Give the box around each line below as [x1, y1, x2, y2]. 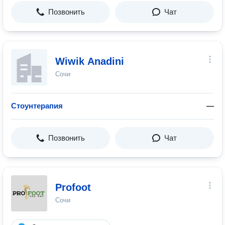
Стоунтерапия [11, 101, 63, 110]
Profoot [55, 182, 91, 193]
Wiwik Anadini [55, 56, 124, 67]
